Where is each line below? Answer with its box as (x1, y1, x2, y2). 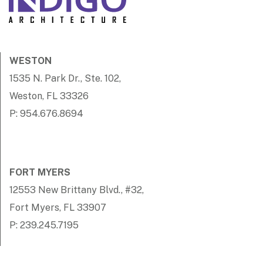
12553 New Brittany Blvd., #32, (9, 184, 144, 196)
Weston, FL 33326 (9, 90, 89, 102)
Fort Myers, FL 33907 (9, 202, 111, 214)
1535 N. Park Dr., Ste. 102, (9, 73, 121, 85)
